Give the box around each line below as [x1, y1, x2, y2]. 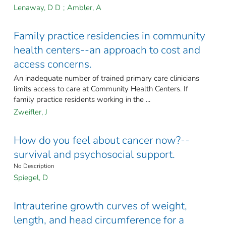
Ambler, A [67, 3, 101, 13]
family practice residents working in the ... [14, 94, 150, 105]
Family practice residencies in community [14, 29, 205, 43]
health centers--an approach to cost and [14, 43, 200, 58]
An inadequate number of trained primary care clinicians [14, 73, 199, 84]
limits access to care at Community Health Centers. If [14, 84, 188, 94]
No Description [14, 162, 54, 171]
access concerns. [14, 57, 92, 72]
